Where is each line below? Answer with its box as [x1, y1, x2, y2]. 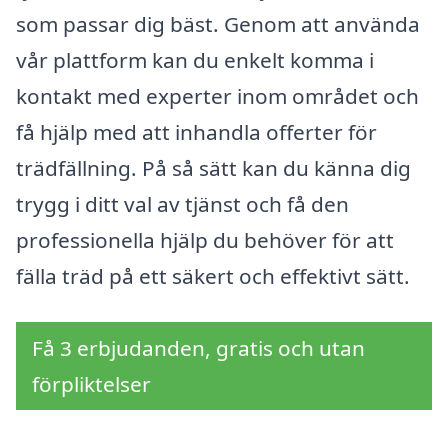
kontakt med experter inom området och [16, 82, 419, 111]
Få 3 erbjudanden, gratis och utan [32, 334, 365, 363]
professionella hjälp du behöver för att [16, 226, 394, 255]
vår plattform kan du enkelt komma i [16, 46, 374, 75]
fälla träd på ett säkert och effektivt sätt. [16, 262, 410, 291]
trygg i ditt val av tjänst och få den [16, 190, 349, 219]
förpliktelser [32, 370, 151, 399]
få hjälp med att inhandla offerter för [16, 118, 377, 147]
